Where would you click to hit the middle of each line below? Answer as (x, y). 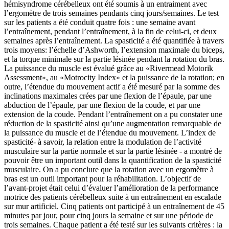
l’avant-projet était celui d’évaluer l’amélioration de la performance (111, 188)
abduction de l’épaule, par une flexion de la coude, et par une (102, 105)
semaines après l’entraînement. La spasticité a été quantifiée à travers (114, 41)
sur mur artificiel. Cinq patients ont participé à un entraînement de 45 (114, 207)
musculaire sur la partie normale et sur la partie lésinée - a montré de (113, 151)
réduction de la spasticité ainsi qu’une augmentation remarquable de (113, 124)
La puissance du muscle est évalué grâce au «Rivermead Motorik (109, 68)
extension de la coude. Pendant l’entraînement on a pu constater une (113, 114)
